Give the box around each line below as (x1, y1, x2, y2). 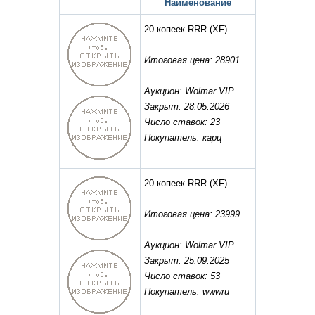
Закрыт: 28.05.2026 (144, 101, 229, 112)
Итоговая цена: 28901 (144, 55, 240, 66)
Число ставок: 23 (144, 117, 220, 128)
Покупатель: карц (144, 132, 221, 143)
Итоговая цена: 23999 (144, 209, 240, 220)
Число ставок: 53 (144, 271, 220, 282)
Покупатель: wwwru (144, 286, 229, 297)
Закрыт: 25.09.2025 (144, 255, 229, 266)
